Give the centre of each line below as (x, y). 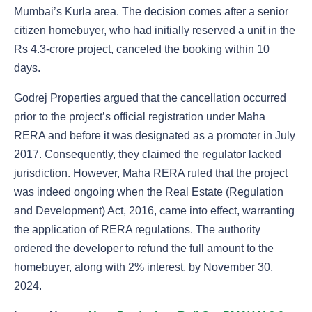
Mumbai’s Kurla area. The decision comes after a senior (151, 12)
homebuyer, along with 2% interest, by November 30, (143, 267)
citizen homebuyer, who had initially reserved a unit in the (155, 31)
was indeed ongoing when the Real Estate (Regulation (149, 192)
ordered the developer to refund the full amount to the (144, 249)
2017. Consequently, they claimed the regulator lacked (148, 155)
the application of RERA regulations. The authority (137, 230)
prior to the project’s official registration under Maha (140, 117)
